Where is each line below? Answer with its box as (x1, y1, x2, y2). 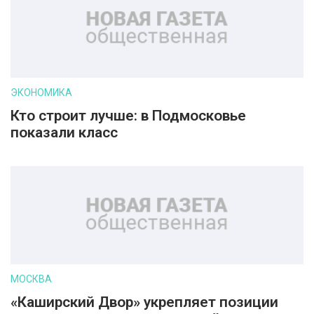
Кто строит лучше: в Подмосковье (11, 107, 246, 124)
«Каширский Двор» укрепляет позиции (11, 294, 278, 310)
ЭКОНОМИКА (11, 87, 72, 98)
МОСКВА (11, 273, 52, 285)
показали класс (11, 124, 118, 141)
